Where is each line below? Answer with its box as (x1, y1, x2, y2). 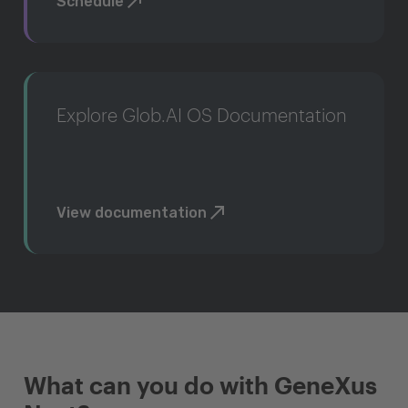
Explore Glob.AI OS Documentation (56, 103, 347, 126)
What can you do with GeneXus (24, 370, 377, 399)
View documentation (56, 203, 207, 221)
